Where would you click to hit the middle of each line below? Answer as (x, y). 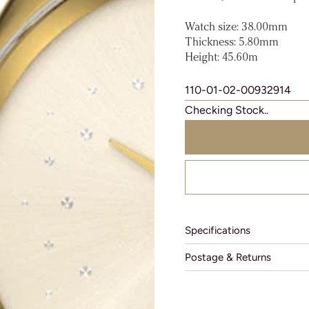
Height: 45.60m (221, 58)
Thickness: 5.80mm (232, 43)
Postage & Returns (228, 257)
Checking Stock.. (227, 110)
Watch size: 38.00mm (236, 28)
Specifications (218, 230)
